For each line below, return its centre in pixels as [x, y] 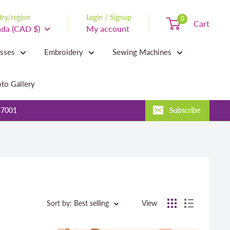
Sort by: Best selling [78, 203]
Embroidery [64, 52]
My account [108, 28]
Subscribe [185, 110]
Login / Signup [109, 17]
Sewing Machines [142, 52]
